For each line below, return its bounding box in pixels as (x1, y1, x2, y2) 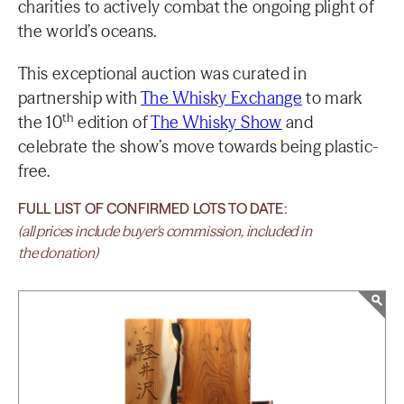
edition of (73, 112, 151, 133)
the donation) (18, 243, 98, 262)
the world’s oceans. (18, 21, 157, 41)
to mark (301, 87, 363, 108)
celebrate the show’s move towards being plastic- (18, 136, 379, 157)
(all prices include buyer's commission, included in (18, 222, 312, 240)
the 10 (18, 112, 63, 133)
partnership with (18, 87, 142, 108)
